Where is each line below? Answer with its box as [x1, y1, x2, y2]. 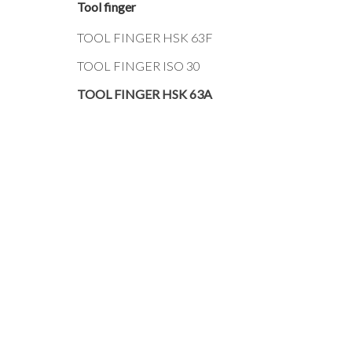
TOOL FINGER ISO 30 [77, 58, 200, 73]
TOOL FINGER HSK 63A [77, 86, 212, 101]
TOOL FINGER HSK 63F [77, 30, 213, 45]
